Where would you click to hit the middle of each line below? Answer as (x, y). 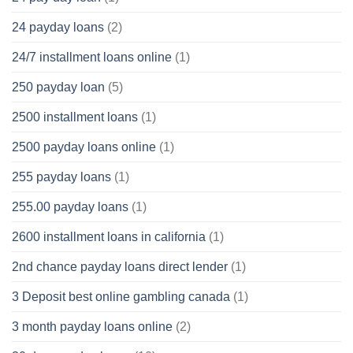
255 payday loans (61, 177)
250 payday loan (58, 87)
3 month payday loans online (92, 327)
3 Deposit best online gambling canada (121, 297)
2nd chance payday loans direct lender (120, 267)
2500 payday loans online (84, 147)
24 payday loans (58, 28)
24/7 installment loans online (92, 58)
